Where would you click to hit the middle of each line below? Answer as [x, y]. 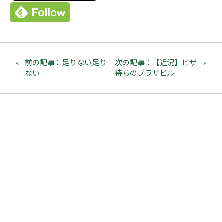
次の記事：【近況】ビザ [156, 62]
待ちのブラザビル [145, 73]
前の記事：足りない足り [66, 62]
